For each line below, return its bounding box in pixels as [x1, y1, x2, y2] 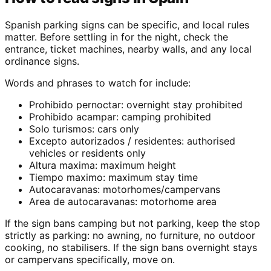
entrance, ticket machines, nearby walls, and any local [5, 43, 252, 56]
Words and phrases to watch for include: [5, 77, 191, 90]
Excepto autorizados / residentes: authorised [29, 135, 235, 148]
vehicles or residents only [29, 147, 146, 160]
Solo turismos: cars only [29, 123, 139, 135]
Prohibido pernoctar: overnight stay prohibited [29, 99, 243, 111]
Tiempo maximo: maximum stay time [29, 171, 198, 184]
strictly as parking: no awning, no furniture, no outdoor [5, 229, 255, 242]
